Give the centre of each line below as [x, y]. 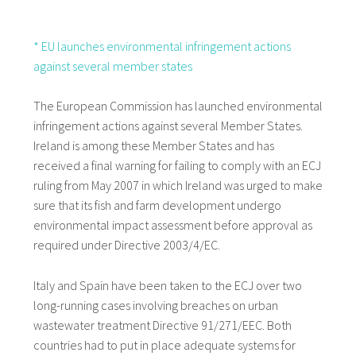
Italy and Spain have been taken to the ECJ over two [167, 286]
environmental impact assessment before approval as [172, 225]
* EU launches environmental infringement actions [162, 46]
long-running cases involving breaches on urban [155, 306]
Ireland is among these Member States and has [153, 146]
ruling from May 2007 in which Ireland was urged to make [178, 186]
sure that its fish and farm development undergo [157, 205]
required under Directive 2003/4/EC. [126, 245]
